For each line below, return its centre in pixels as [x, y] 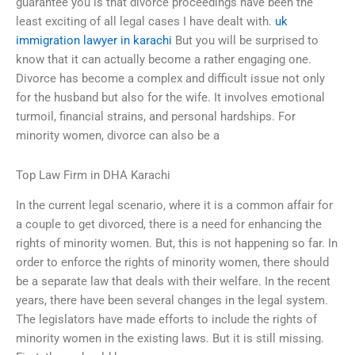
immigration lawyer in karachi [94, 41]
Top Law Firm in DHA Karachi [93, 175]
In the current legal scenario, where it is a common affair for [174, 206]
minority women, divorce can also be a [118, 136]
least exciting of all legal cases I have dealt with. [145, 22]
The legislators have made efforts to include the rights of [166, 320]
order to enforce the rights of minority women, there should [172, 263]
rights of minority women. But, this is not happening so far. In [177, 244]
